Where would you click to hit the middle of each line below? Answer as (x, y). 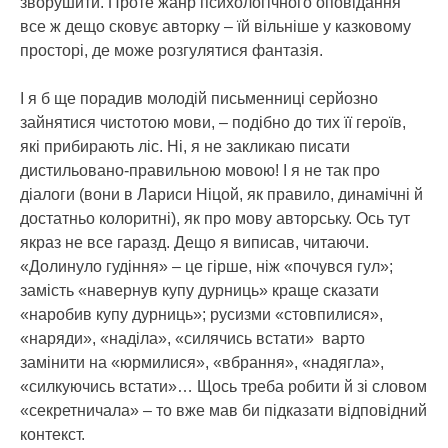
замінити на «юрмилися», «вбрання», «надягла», (202, 362)
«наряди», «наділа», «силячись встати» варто (192, 338)
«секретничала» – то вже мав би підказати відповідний (223, 410)
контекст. (52, 434)
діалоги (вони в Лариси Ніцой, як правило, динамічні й (221, 194)
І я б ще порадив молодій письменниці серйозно (199, 98)
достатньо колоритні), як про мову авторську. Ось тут (215, 218)
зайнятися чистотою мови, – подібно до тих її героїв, (213, 122)
